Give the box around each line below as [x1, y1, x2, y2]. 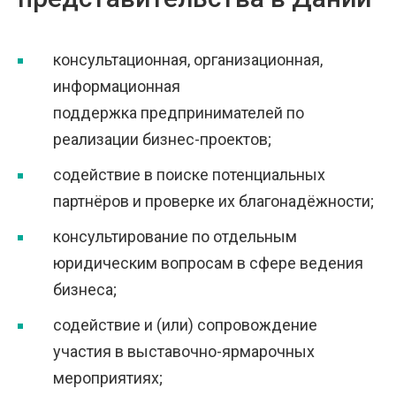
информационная [53, 77, 180, 95]
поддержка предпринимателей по [53, 103, 304, 122]
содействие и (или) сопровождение [53, 316, 317, 334]
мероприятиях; [53, 369, 163, 387]
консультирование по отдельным [53, 227, 297, 246]
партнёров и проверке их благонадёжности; [53, 192, 374, 210]
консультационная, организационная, [53, 50, 323, 69]
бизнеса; [53, 280, 117, 299]
